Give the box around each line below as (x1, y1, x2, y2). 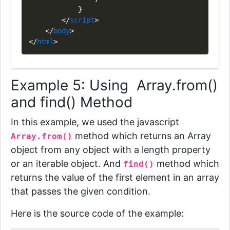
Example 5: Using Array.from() (11, 76, 218, 94)
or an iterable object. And (11, 158, 123, 169)
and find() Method (11, 93, 132, 111)
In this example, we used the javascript (11, 117, 179, 127)
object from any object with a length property (11, 144, 210, 155)
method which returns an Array (75, 130, 211, 141)
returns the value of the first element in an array (11, 172, 219, 183)
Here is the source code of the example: (11, 208, 184, 219)
